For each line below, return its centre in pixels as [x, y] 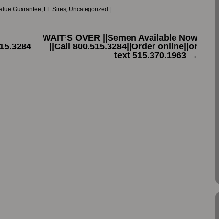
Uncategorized [88, 9]
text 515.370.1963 [152, 55]
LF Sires [55, 9]
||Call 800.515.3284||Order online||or [123, 46]
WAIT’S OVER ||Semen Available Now [120, 37]
